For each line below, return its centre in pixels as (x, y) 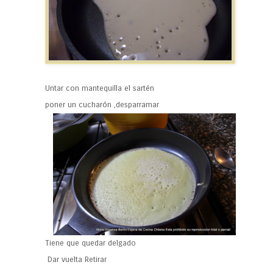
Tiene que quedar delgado (90, 243)
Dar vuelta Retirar (76, 260)
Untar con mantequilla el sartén (100, 89)
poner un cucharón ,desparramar (102, 105)
